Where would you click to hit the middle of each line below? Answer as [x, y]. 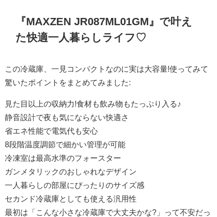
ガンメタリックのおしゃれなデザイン [71, 171]
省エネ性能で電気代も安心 [51, 131]
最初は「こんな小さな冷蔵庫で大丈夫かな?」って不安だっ [108, 212]
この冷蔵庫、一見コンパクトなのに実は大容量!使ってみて [107, 69]
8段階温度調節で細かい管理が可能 [65, 144]
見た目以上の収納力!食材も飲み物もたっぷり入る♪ [93, 103]
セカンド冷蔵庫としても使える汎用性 [71, 198]
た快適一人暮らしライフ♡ [81, 38]
